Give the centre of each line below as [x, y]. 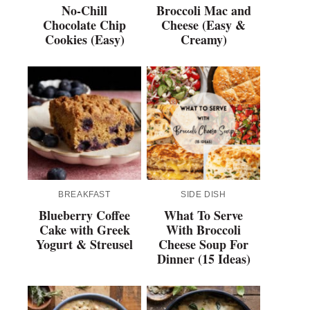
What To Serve [203, 216]
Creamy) [203, 40]
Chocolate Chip [84, 25]
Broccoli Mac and [203, 11]
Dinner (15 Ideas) [203, 259]
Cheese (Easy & [203, 25]
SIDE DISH [203, 195]
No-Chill [84, 11]
